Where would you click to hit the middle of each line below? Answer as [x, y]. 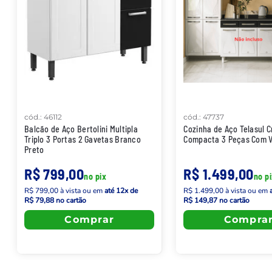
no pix [95, 176]
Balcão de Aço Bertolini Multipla [81, 129]
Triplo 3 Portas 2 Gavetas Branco [83, 139]
